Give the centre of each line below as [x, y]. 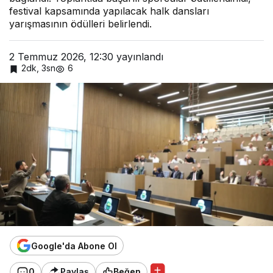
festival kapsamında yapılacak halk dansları [109, 11]
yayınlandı [138, 57]
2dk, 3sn [38, 68]
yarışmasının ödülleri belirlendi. [80, 24]
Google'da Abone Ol [74, 246]
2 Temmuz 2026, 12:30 [61, 57]
